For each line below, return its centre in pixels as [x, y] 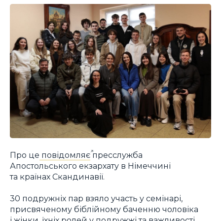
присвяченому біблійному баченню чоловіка [104, 209]
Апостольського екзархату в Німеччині [90, 166]
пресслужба [116, 155]
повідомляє [65, 155]
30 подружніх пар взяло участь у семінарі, [96, 199]
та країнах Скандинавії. [57, 176]
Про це [25, 155]
